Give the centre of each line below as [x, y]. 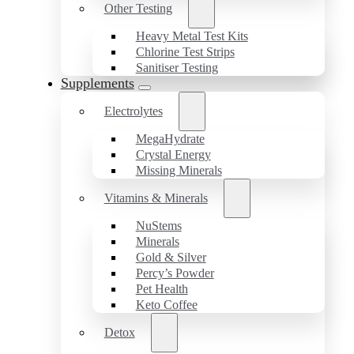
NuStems [158, 225]
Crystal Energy [173, 154]
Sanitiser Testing [177, 67]
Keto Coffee [166, 304]
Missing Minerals [179, 170]
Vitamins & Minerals [156, 198]
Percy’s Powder [175, 273]
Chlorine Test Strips [185, 51]
